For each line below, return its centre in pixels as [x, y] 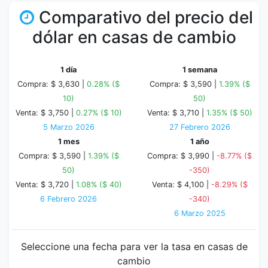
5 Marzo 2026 [68, 127]
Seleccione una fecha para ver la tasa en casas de [134, 246]
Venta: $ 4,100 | [181, 185]
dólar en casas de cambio [134, 37]
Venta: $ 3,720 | [45, 185]
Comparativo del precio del [146, 17]
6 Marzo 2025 [200, 213]
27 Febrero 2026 [200, 127]
